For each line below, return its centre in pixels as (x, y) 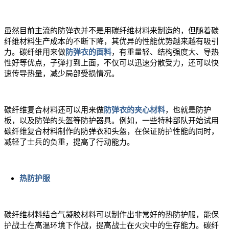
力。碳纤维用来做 (35, 52)
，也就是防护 (188, 110)
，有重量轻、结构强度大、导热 (165, 52)
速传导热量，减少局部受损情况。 (62, 74)
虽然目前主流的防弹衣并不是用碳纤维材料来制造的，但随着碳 (111, 31)
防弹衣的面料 (88, 52)
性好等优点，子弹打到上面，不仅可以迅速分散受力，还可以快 (111, 63)
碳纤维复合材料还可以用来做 (54, 110)
